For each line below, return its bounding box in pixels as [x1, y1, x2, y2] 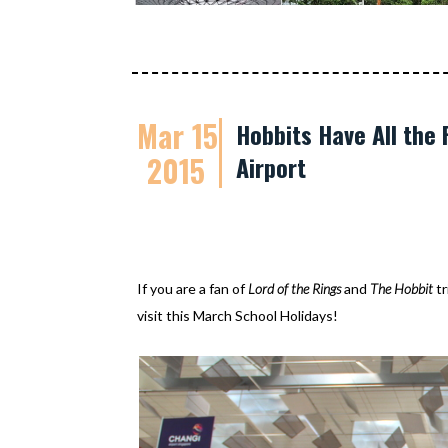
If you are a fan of [137, 280, 245, 297]
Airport [236, 149, 306, 185]
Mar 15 [137, 113, 218, 158]
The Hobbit [370, 280, 433, 297]
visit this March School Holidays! [137, 307, 341, 324]
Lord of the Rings [245, 280, 341, 297]
